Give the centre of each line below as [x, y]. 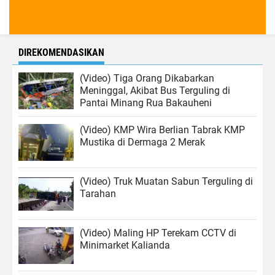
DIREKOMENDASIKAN [61, 53]
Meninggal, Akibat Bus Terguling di [155, 91]
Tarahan [98, 194]
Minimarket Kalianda [125, 246]
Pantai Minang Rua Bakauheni [146, 103]
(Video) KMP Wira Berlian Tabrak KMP [162, 130]
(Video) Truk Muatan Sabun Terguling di [166, 182]
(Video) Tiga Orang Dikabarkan [147, 79]
